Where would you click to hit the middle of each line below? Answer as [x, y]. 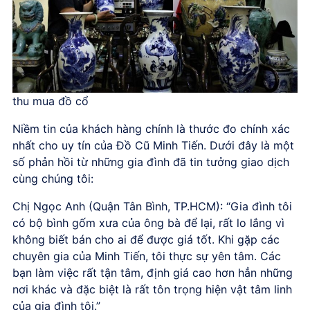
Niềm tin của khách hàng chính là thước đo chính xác [151, 128]
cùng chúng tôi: [53, 178]
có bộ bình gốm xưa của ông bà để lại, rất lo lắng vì [148, 222]
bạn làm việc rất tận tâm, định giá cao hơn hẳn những [153, 272]
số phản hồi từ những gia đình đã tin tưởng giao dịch [151, 162]
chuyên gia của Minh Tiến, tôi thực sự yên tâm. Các [147, 256]
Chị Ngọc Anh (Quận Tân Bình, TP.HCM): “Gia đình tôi [152, 206]
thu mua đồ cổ [51, 101]
